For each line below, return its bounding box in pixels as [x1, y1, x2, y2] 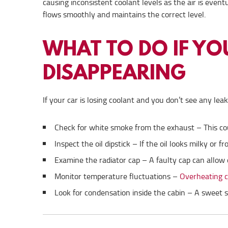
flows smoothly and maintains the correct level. [43, 8, 206, 21]
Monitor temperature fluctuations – [54, 169, 180, 183]
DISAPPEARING [43, 58, 186, 86]
